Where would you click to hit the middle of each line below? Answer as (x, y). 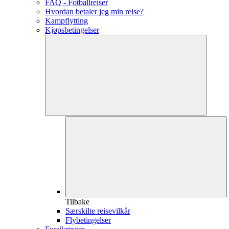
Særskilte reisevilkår (98, 211)
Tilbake (77, 202)
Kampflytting (66, 21)
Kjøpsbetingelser (72, 30)
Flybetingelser (88, 220)
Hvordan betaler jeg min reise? (94, 12)
